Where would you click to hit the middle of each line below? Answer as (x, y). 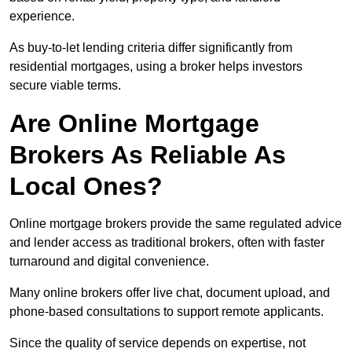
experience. (42, 16)
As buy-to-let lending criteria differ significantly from (151, 48)
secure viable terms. (65, 86)
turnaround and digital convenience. (109, 262)
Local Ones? (86, 187)
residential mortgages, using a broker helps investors (156, 67)
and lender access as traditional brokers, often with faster (167, 243)
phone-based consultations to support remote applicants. (167, 312)
